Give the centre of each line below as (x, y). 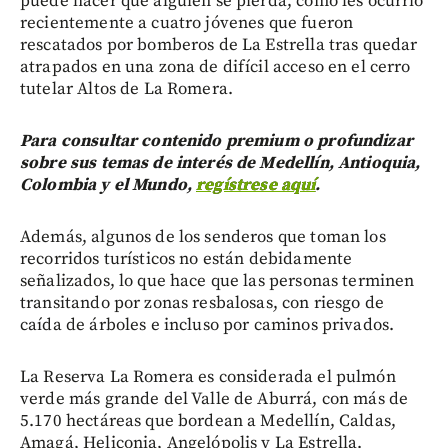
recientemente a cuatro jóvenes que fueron (187, 23)
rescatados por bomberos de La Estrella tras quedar (219, 45)
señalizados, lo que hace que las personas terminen (217, 281)
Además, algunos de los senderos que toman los (203, 237)
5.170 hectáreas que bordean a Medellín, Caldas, (208, 421)
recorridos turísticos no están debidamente (186, 259)
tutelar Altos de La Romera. (127, 89)
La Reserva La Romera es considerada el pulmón (208, 377)
